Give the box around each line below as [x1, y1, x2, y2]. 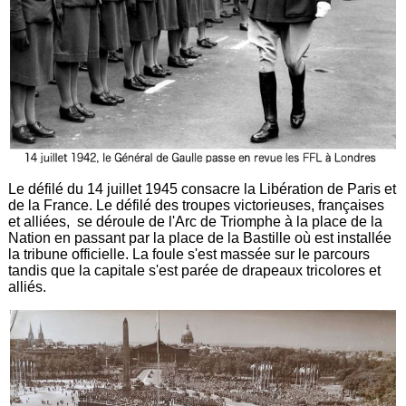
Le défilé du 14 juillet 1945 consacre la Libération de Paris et [8, 180, 397, 197]
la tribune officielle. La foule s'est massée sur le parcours [8, 246, 371, 262]
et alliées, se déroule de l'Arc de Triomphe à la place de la [8, 213, 383, 229]
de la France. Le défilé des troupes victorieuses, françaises [8, 197, 385, 213]
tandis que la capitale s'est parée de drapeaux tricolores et [8, 262, 382, 278]
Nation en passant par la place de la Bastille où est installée [8, 229, 392, 246]
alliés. [8, 278, 51, 295]
